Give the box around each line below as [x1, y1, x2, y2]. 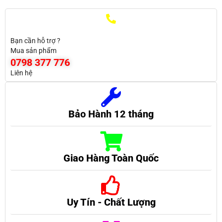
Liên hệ [10, 69, 32, 77]
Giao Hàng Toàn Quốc [63, 152, 159, 165]
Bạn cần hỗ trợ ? [10, 37, 60, 45]
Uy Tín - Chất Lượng [66, 196, 156, 209]
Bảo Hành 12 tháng [68, 108, 154, 120]
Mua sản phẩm [10, 47, 56, 55]
